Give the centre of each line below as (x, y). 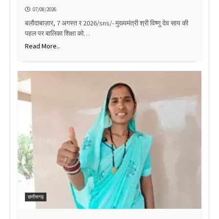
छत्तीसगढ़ (36, 197)
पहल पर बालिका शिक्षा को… (57, 33)
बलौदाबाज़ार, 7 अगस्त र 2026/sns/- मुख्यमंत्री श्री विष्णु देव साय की (107, 23)
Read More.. (42, 46)
